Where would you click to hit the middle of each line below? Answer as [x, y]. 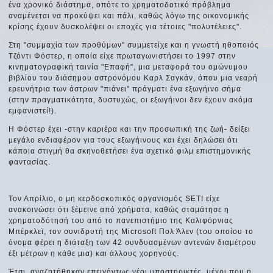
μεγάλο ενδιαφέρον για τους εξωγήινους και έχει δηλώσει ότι [124, 140]
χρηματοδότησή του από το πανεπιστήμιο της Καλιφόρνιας [121, 220]
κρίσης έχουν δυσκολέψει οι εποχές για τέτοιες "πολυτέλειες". [126, 27]
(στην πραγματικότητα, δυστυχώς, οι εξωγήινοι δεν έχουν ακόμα [131, 100]
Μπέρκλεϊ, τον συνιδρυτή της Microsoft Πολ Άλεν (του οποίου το [131, 231]
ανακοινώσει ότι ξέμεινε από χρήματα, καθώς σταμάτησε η [119, 209]
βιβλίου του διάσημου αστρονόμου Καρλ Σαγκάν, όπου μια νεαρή [133, 78]
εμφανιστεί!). [33, 111]
